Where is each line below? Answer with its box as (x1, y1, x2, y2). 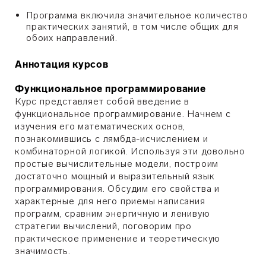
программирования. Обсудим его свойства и (15, 183, 220, 194)
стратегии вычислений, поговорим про (15, 220, 192, 232)
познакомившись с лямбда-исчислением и (15, 133, 208, 144)
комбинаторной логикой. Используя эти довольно (15, 145, 245, 157)
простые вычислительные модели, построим (15, 158, 219, 169)
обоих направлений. (26, 32, 118, 43)
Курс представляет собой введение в (15, 96, 190, 107)
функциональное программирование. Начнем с (15, 108, 231, 119)
